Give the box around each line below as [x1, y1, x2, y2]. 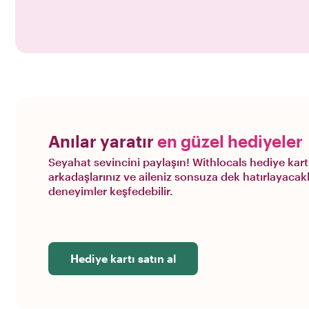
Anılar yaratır [48, 131, 157, 151]
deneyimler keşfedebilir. [48, 184, 173, 197]
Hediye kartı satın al [70, 252, 176, 265]
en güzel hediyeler [157, 131, 303, 151]
